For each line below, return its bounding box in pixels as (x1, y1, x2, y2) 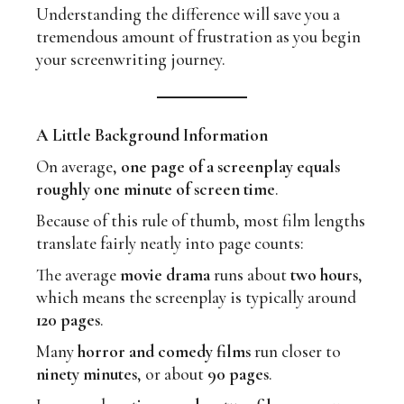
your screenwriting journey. (36, 49, 226, 70)
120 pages (36, 309, 101, 331)
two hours (290, 264, 359, 286)
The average (36, 264, 121, 286)
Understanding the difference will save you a (36, 4, 341, 25)
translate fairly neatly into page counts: (36, 233, 305, 254)
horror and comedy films (78, 341, 252, 363)
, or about (137, 363, 208, 385)
